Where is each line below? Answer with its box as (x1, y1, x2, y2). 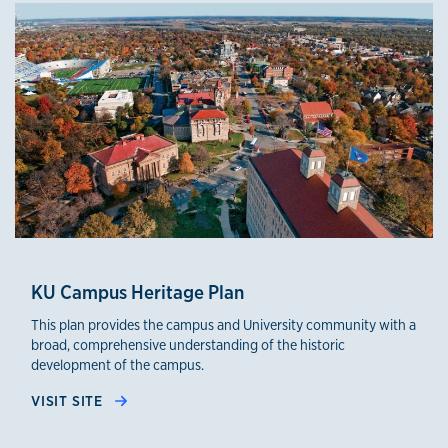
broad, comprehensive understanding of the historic (31, 335, 345, 355)
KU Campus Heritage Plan (31, 279, 244, 306)
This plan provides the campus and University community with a (31, 315, 416, 335)
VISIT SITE (31, 391, 107, 411)
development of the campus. (31, 355, 204, 375)
